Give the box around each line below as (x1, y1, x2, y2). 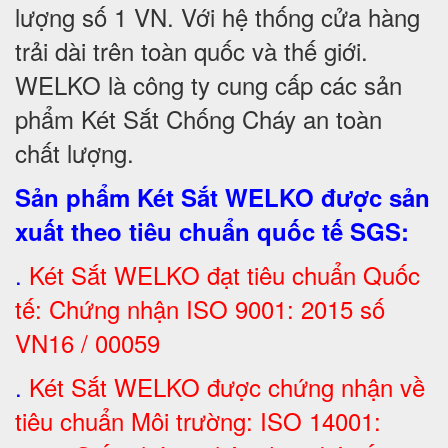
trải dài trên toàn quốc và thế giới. (15, 33, 368, 68)
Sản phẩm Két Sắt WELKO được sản (15, 180, 430, 214)
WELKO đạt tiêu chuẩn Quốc (107, 257, 420, 292)
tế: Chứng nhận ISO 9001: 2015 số (15, 291, 385, 326)
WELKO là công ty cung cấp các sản (15, 67, 402, 102)
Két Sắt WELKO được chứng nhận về (29, 369, 425, 404)
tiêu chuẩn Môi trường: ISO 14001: (15, 403, 381, 438)
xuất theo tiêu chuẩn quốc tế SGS (15, 214, 401, 248)
